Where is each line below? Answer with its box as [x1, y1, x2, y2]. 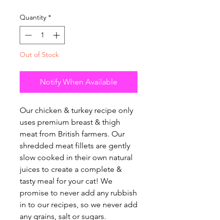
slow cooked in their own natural [20, 153, 133, 163]
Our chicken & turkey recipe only [20, 106, 133, 115]
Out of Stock [20, 50, 59, 59]
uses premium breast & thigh [20, 117, 120, 127]
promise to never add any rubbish [20, 188, 137, 198]
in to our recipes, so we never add [20, 200, 137, 210]
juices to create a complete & [20, 165, 122, 174]
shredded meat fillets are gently [20, 141, 130, 151]
